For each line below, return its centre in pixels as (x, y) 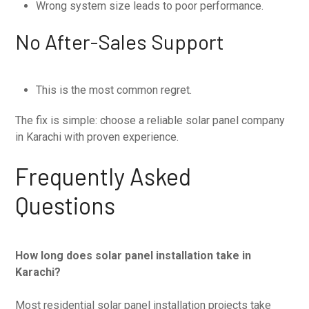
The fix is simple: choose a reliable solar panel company (150, 120)
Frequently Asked (103, 176)
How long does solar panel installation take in (133, 255)
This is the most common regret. (114, 90)
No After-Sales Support (120, 41)
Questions (66, 205)
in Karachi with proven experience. (97, 137)
